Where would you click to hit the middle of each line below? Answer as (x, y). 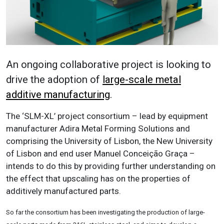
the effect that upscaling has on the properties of (98, 178)
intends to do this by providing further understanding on (111, 166)
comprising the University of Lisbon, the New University (109, 141)
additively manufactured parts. (63, 191)
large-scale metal (142, 79)
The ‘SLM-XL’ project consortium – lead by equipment (107, 116)
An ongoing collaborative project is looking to (108, 64)
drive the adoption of (54, 79)
